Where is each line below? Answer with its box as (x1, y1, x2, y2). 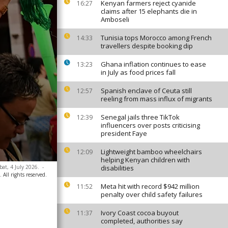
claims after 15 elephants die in (101, 7, 197, 16)
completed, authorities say (101, 216, 183, 225)
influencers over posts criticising (101, 121, 200, 130)
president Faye (101, 129, 147, 138)
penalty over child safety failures (101, 190, 203, 199)
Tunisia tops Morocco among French (101, 33, 212, 42)
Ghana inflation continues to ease (101, 60, 206, 69)
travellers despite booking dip (101, 41, 193, 50)
